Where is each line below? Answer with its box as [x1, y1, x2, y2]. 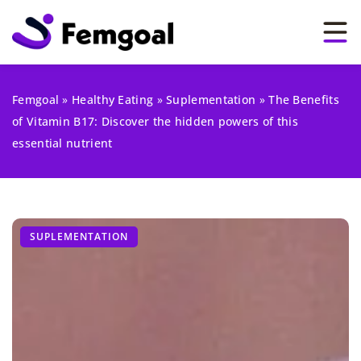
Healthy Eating [72, 92, 154, 107]
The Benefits [268, 92, 339, 107]
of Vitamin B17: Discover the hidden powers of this [12, 114, 298, 129]
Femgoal [12, 92, 60, 107]
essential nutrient [12, 135, 113, 151]
